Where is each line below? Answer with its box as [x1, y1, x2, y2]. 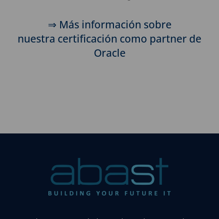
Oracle [93, 45, 126, 60]
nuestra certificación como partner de [18, 31, 201, 45]
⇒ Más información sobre [47, 17, 172, 31]
